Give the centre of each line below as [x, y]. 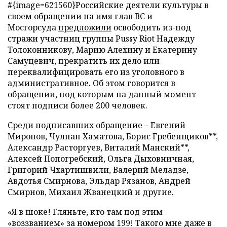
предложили [85, 27]
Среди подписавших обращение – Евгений [97, 125]
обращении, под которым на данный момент [102, 94]
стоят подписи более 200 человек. [78, 105]
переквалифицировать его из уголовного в [96, 72]
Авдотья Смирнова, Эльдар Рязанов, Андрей [99, 181]
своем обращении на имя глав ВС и [80, 16]
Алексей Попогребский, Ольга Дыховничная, [101, 159]
